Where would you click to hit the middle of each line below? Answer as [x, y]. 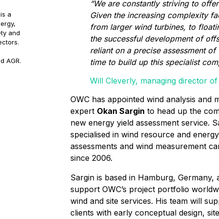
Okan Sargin [121, 111]
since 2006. [93, 158]
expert [84, 111]
